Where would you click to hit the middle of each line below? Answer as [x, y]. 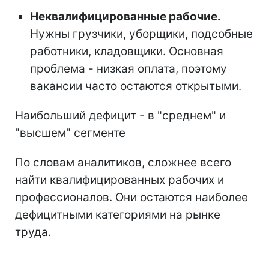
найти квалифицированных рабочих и [119, 180]
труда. [33, 232]
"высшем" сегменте [70, 133]
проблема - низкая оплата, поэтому [128, 68]
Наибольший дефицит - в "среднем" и [120, 115]
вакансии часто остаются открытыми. [136, 86]
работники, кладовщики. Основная [127, 51]
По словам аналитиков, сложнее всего [123, 162]
